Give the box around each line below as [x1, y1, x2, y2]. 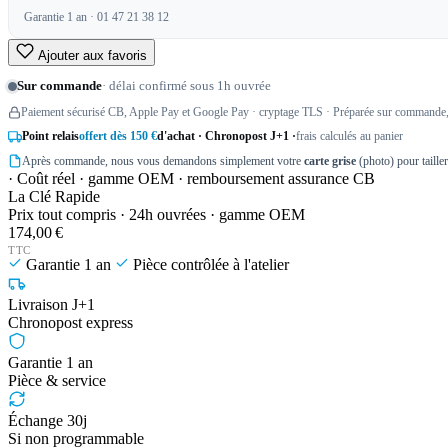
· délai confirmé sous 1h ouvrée [102, 78, 271, 94]
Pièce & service [8, 372, 106, 390]
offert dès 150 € [79, 129, 157, 144]
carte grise [304, 154, 356, 169]
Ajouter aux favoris [38, 48, 147, 64]
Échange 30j [8, 412, 87, 430]
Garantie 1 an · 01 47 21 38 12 [24, 10, 169, 25]
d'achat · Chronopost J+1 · [157, 129, 296, 144]
